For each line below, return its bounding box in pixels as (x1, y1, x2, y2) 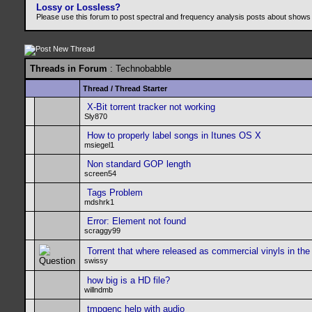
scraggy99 (84, 226, 120, 235)
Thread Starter (115, 84, 167, 93)
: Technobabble (107, 63, 171, 74)
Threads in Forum (30, 63, 107, 74)
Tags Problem (87, 187, 143, 198)
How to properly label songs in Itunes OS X (87, 130, 261, 141)
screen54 (84, 169, 116, 178)
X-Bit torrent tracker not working (87, 102, 215, 112)
